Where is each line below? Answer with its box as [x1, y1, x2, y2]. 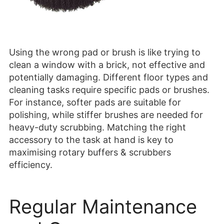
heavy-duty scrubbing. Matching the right [9, 122, 186, 133]
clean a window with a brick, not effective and [9, 59, 205, 70]
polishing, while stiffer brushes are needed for [9, 109, 203, 120]
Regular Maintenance [9, 195, 197, 218]
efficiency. [9, 159, 52, 170]
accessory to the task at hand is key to [9, 134, 173, 145]
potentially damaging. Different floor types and [9, 72, 208, 83]
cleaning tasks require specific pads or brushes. [9, 84, 209, 95]
